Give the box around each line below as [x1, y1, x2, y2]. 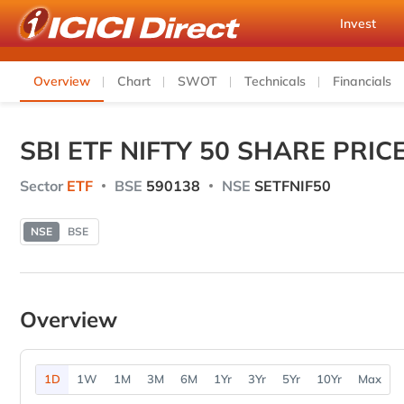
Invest [340, 15, 376, 32]
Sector [20, 177, 63, 195]
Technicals [244, 73, 306, 89]
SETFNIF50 [251, 177, 331, 195]
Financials [333, 73, 391, 89]
